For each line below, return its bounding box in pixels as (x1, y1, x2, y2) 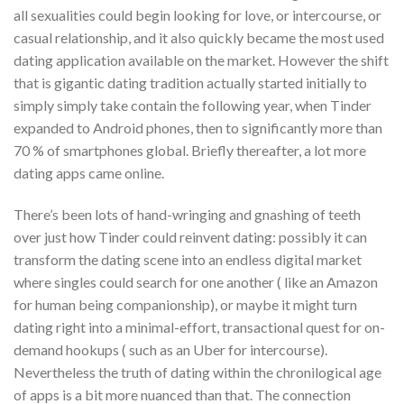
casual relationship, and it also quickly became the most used (14, 29, 384, 47)
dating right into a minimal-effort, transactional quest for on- (14, 318, 385, 336)
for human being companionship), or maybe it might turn (14, 296, 357, 314)
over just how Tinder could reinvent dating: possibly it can (14, 228, 367, 246)
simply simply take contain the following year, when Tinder (14, 96, 372, 115)
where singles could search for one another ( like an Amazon (14, 273, 378, 291)
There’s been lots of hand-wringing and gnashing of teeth (14, 206, 361, 224)
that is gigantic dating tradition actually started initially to (14, 74, 367, 92)
